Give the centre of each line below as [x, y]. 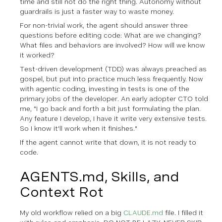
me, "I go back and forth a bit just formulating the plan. [110, 108]
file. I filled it [183, 212]
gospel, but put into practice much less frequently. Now [111, 79]
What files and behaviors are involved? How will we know [112, 45]
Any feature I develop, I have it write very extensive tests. [113, 118]
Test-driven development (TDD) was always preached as [113, 69]
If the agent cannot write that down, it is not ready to [108, 142]
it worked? [37, 55]
